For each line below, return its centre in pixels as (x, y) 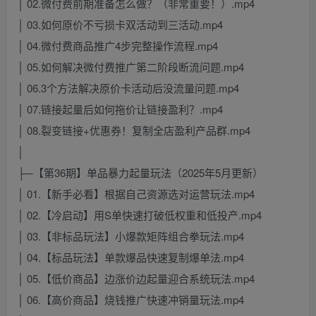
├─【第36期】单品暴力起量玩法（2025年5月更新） (140, 173)
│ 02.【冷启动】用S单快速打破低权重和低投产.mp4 (140, 215)
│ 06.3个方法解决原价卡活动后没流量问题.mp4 (128, 88)
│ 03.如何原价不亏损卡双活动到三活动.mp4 (120, 25)
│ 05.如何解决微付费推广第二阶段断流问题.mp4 (131, 67)
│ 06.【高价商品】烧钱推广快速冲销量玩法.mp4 (131, 300)
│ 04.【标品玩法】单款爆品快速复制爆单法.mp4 (131, 257)
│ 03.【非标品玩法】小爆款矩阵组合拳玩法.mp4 (131, 236)
